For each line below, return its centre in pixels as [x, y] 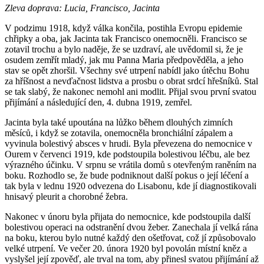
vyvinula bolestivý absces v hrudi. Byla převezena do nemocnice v [128, 144]
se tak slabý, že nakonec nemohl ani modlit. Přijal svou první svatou [131, 92]
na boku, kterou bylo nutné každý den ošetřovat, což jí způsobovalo [130, 238]
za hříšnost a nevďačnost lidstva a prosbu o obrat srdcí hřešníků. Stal [131, 81]
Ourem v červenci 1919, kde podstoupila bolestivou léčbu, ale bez [127, 154]
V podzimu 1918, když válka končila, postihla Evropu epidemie [123, 28]
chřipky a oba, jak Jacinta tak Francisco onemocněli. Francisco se [126, 39]
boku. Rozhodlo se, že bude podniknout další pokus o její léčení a [127, 176]
